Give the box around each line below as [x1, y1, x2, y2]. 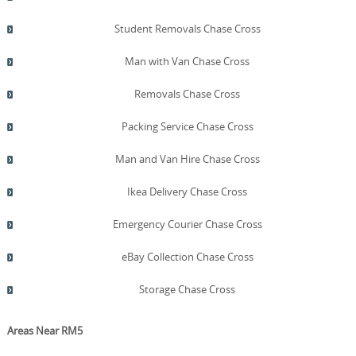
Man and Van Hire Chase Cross [114, 151, 260, 166]
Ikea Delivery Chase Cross [127, 184, 248, 199]
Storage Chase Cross [139, 281, 236, 296]
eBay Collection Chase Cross [121, 249, 253, 264]
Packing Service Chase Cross [121, 118, 253, 133]
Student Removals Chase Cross [114, 21, 261, 36]
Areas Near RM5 [6, 323, 83, 338]
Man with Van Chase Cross [125, 53, 250, 68]
